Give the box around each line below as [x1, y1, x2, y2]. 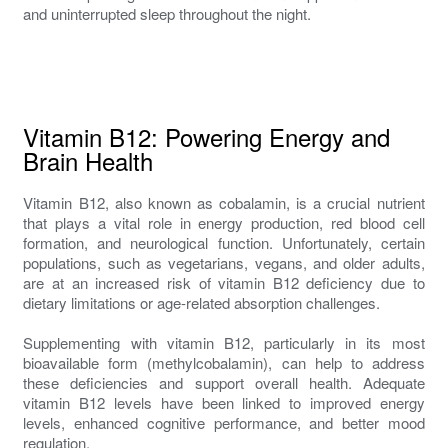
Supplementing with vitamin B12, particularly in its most [23, 331, 425, 353]
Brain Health [23, 142, 154, 178]
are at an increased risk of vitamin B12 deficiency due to [23, 271, 425, 293]
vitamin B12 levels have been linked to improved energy [23, 391, 425, 413]
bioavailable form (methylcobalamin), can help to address [23, 351, 425, 373]
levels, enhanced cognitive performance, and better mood [23, 411, 425, 433]
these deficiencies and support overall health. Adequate [23, 371, 425, 393]
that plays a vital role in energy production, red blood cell [23, 211, 425, 233]
